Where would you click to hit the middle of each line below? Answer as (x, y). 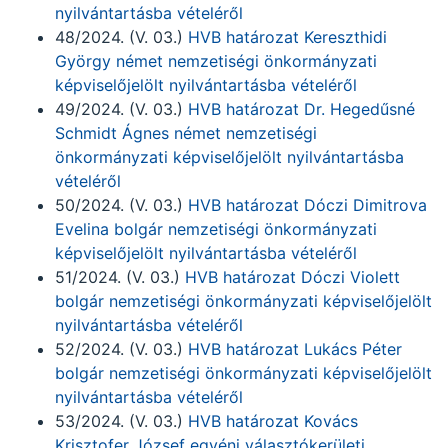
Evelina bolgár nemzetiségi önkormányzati (216, 229)
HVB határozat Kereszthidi (287, 37)
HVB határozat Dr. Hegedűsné (301, 109)
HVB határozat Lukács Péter (292, 349)
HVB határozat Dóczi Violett (292, 277)
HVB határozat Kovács (273, 421)
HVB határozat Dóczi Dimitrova (307, 205)
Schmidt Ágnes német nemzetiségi (186, 133)
